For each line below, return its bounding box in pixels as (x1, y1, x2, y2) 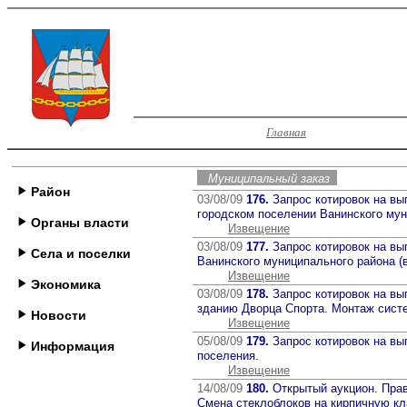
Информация (27, 339, 114, 353)
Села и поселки (27, 246, 131, 261)
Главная (266, 125, 306, 139)
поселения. (197, 349, 259, 362)
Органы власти (27, 215, 129, 230)
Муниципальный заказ (208, 172, 337, 185)
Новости (27, 308, 86, 323)
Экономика (27, 277, 101, 292)
